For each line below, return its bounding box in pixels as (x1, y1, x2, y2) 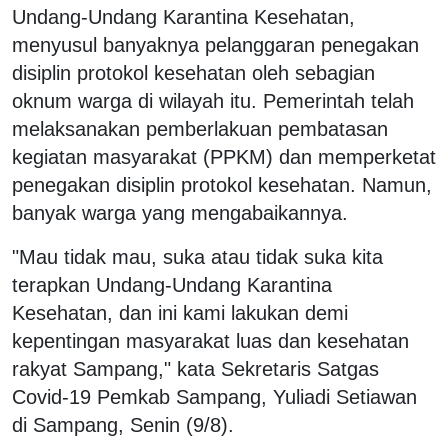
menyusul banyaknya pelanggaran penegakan (12, 33, 419, 56)
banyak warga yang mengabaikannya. (12, 201, 348, 224)
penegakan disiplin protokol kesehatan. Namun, (12, 173, 432, 196)
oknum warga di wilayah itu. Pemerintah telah (12, 89, 414, 112)
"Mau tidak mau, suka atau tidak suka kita (12, 245, 383, 268)
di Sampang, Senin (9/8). (12, 413, 234, 436)
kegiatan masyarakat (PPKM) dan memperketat (12, 145, 436, 168)
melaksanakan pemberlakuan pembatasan (12, 117, 388, 140)
